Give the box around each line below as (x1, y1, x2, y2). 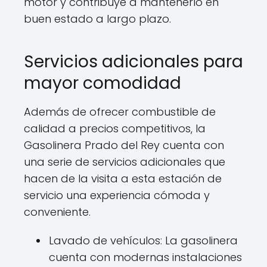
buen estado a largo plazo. (24, 11, 171, 26)
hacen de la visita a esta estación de (24, 171, 222, 186)
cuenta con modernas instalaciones (49, 250, 242, 265)
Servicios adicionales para (24, 50, 243, 73)
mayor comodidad (24, 72, 181, 95)
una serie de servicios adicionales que (24, 154, 225, 169)
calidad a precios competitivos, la (24, 121, 206, 136)
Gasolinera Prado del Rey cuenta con (24, 138, 224, 153)
